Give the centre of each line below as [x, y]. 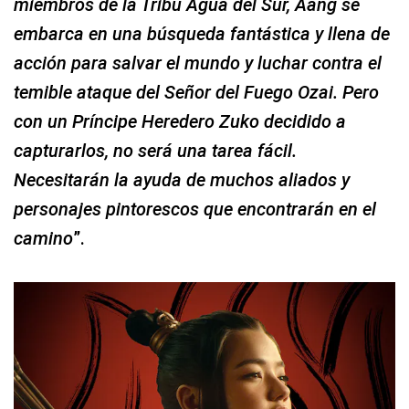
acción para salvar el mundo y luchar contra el [198, 63]
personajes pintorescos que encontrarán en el [195, 209]
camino [43, 238]
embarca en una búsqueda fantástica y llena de [202, 33]
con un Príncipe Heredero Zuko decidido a [180, 121]
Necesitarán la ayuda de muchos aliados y [182, 179]
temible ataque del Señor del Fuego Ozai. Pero [196, 92]
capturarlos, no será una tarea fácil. [155, 150]
